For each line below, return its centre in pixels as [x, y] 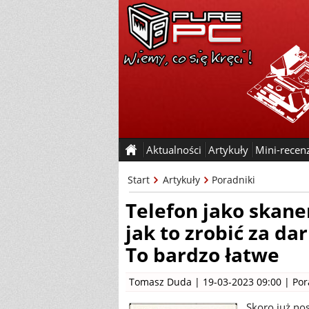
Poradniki [233, 180]
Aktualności [174, 150]
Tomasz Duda [160, 282]
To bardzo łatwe [202, 255]
